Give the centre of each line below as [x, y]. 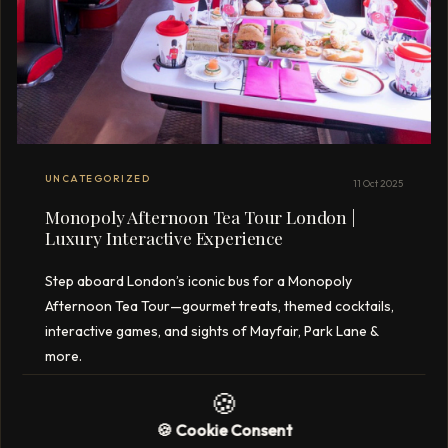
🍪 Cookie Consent [224, 429]
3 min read [69, 420]
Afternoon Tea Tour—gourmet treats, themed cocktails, [219, 306]
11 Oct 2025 [378, 184]
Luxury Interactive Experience [164, 238]
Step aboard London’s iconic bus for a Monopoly [198, 281]
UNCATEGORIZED [98, 179]
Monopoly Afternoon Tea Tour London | [200, 217]
